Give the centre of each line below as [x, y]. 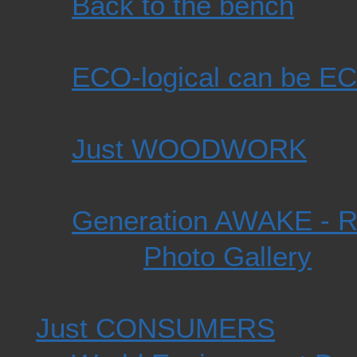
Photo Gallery [228, 257]
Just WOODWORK [189, 149]
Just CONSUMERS [155, 328]
